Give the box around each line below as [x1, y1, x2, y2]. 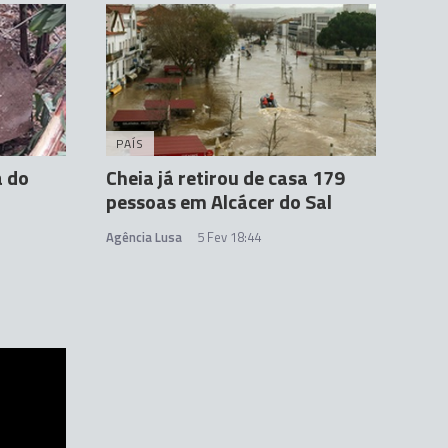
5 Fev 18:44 [197, 226, 261, 247]
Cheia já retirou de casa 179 [106, 161, 345, 193]
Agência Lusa [106, 226, 182, 247]
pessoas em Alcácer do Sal [106, 185, 332, 217]
